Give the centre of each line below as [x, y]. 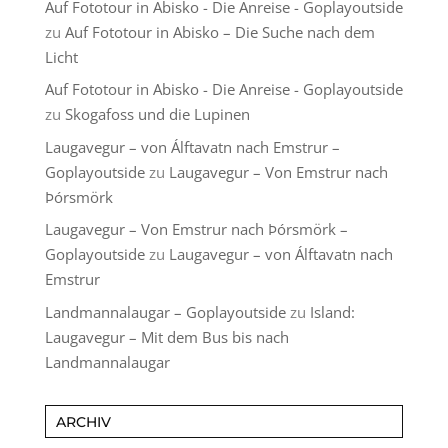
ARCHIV [83, 421]
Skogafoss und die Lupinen [157, 114]
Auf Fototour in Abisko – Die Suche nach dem [219, 31]
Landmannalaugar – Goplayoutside [165, 311]
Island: [332, 311]
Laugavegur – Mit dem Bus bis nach [166, 336]
